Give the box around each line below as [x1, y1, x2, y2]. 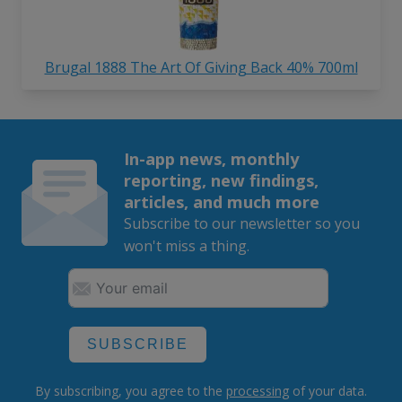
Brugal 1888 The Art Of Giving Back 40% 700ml [44, 57, 358, 78]
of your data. [289, 382, 367, 400]
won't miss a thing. [123, 236, 249, 257]
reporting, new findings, [123, 169, 319, 192]
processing [226, 382, 289, 400]
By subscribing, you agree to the [35, 382, 226, 400]
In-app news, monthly [123, 147, 299, 170]
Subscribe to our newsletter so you [123, 214, 360, 234]
